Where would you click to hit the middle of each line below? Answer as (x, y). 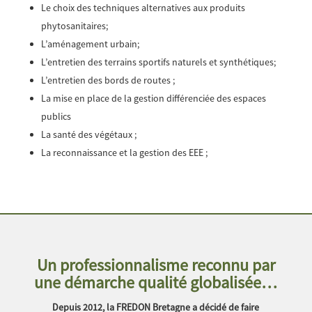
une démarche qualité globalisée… (156, 282)
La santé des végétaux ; (88, 134)
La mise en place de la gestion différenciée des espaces (153, 98)
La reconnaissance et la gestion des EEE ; (124, 152)
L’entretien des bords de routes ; (108, 80)
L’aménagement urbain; (90, 44)
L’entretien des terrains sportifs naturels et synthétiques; (158, 62)
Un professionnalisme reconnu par (156, 265)
